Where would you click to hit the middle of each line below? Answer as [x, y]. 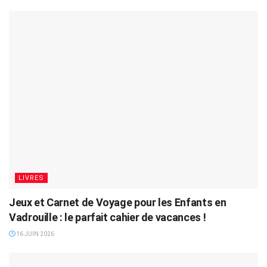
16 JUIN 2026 [35, 234]
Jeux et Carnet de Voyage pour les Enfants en [118, 202]
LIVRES [31, 178]
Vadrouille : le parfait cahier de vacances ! [108, 217]
